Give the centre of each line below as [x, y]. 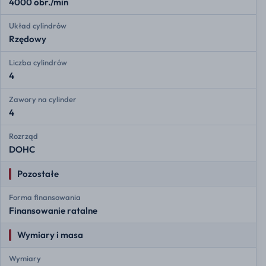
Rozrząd [23, 136]
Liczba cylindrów [38, 63]
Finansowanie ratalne [53, 211]
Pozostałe [38, 174]
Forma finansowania [45, 197]
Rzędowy [28, 39]
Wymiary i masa [50, 235]
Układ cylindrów [38, 26]
